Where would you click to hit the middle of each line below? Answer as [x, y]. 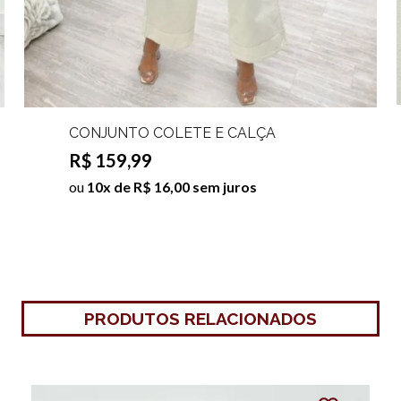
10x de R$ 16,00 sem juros [171, 186]
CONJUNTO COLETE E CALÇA [172, 132]
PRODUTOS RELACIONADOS [200, 318]
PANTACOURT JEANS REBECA [172, 149]
